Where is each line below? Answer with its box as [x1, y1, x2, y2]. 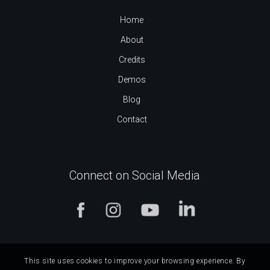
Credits [118, 54, 145, 64]
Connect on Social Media [69, 168, 201, 183]
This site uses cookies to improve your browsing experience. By [24, 256, 246, 265]
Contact [116, 114, 147, 124]
